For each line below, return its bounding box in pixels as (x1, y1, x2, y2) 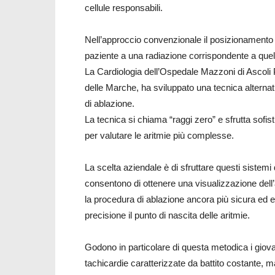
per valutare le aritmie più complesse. (85, 130, 234, 141)
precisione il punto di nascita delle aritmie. (85, 210, 250, 220)
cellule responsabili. (85, 2, 163, 13)
